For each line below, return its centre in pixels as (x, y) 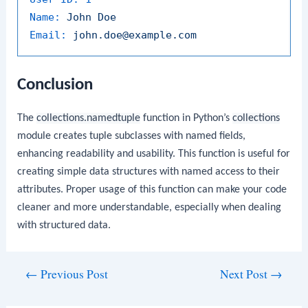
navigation (29, 291)
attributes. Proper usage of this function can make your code (152, 190)
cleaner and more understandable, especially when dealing (150, 208)
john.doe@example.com (135, 35)
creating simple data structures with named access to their (149, 172)
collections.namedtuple (89, 119)
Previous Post (73, 274)
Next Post (245, 274)
